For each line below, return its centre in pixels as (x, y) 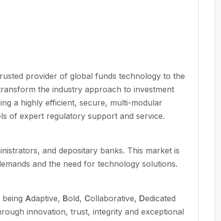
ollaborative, (115, 198)
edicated (160, 198)
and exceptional (153, 211)
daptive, (47, 198)
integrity (108, 211)
